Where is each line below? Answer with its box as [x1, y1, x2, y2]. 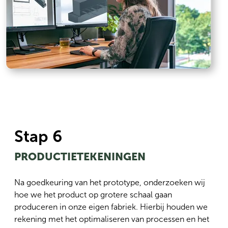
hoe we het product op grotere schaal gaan [14, 190, 172, 200]
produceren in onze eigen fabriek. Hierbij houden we [14, 202, 208, 212]
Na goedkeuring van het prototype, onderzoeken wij [14, 178, 205, 188]
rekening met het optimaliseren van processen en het [14, 214, 209, 224]
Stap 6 [14, 127, 62, 147]
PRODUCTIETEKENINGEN [14, 150, 146, 163]
